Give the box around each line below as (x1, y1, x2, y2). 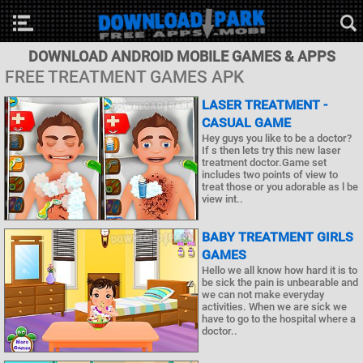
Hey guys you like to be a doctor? (202, 132, 352, 144)
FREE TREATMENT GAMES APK (5, 67, 244, 87)
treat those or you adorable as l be (202, 181, 358, 193)
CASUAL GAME (202, 115, 291, 130)
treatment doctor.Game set (202, 156, 327, 169)
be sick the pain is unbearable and (202, 276, 358, 289)
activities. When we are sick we (202, 301, 347, 314)
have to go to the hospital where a (202, 313, 356, 326)
